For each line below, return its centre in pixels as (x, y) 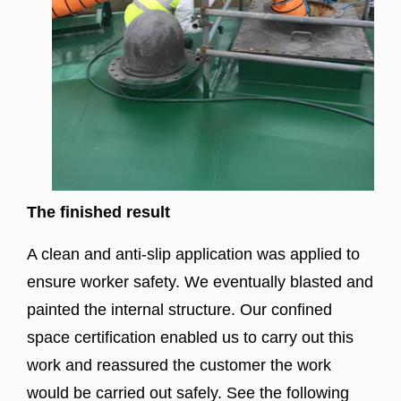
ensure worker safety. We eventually (158, 282)
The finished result (98, 213)
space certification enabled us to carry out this (190, 338)
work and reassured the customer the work (179, 366)
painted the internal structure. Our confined (179, 310)
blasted (316, 282)
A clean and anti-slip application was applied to (193, 255)
